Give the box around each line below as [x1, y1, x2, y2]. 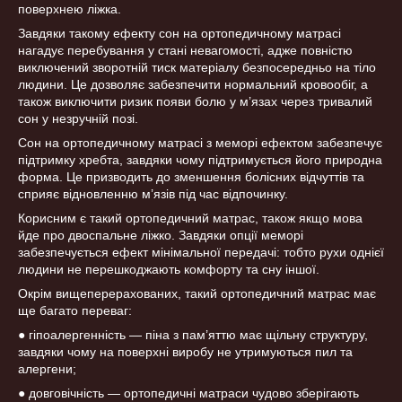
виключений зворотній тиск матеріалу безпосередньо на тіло [18, 59, 376, 74]
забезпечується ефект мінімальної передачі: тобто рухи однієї [18, 244, 384, 259]
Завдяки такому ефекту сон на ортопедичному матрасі [18, 25, 341, 40]
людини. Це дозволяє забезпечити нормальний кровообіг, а [18, 76, 368, 92]
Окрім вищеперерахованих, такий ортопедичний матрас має [18, 285, 376, 301]
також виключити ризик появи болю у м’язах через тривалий [18, 93, 372, 109]
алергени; [18, 361, 76, 376]
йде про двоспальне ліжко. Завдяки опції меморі [18, 227, 303, 242]
